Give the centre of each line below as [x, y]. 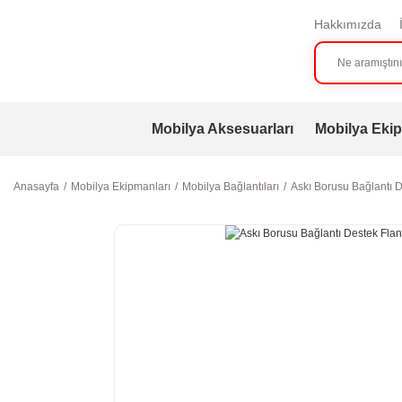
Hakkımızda [347, 24]
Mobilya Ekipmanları [121, 187]
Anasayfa [36, 187]
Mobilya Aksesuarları [222, 129]
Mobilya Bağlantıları [231, 187]
